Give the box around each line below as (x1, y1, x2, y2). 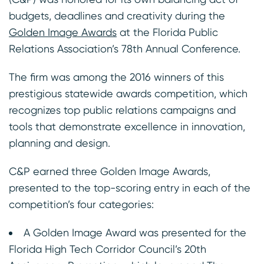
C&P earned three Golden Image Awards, (9, 164, 210, 177)
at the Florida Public (117, 25, 218, 38)
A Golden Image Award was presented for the (24, 226, 246, 239)
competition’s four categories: (9, 197, 154, 210)
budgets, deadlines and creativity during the (9, 9, 225, 22)
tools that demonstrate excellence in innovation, (9, 120, 245, 133)
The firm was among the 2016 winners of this (9, 70, 224, 83)
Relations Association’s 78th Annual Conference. (9, 42, 240, 55)
